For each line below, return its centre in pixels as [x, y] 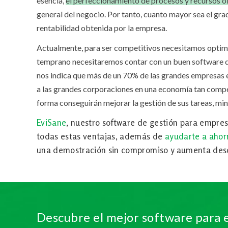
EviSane [52, 123]
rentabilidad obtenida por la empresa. [102, 28]
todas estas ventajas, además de [101, 136]
